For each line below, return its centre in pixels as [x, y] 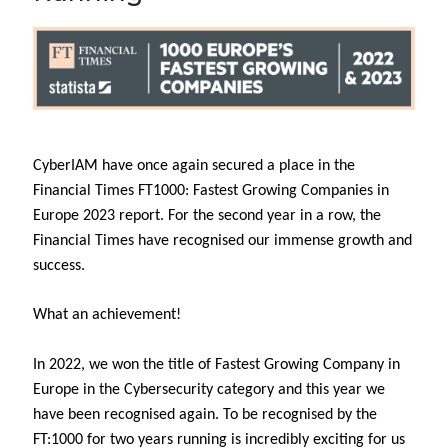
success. [59, 265]
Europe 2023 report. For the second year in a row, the [207, 215]
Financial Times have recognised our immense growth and [222, 240]
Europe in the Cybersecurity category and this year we [209, 389]
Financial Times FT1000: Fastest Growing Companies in [211, 190]
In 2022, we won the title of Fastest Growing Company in [216, 364]
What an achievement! [107, 314]
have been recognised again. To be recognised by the [205, 414]
